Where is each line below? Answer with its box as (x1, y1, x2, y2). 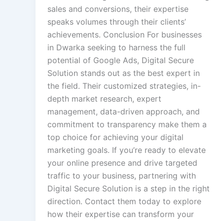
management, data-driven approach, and (47, 107, 200, 117)
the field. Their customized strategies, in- (47, 81, 201, 91)
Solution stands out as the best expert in (47, 68, 200, 78)
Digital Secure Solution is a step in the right (47, 184, 210, 194)
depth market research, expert (47, 94, 161, 104)
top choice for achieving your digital (47, 132, 184, 143)
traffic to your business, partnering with (47, 171, 196, 181)
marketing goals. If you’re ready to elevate (47, 145, 206, 155)
